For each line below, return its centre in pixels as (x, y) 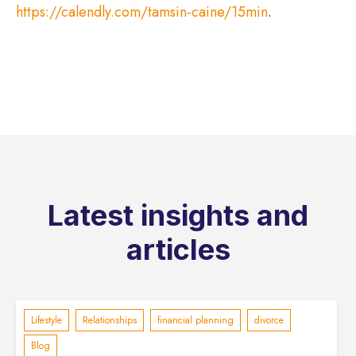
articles (178, 250)
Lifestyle (46, 321)
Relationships (110, 321)
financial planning (195, 321)
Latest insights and (178, 216)
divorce (269, 321)
